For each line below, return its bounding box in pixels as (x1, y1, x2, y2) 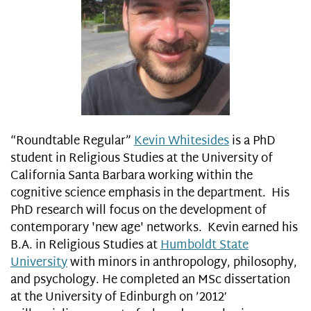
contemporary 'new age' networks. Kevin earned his (10, 217, 298, 239)
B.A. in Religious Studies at (10, 235, 160, 257)
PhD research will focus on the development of (10, 200, 267, 222)
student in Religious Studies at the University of (10, 148, 273, 170)
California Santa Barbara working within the (10, 165, 253, 187)
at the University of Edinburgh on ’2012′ (10, 287, 226, 309)
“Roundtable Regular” (10, 131, 134, 153)
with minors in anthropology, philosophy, (67, 252, 297, 274)
